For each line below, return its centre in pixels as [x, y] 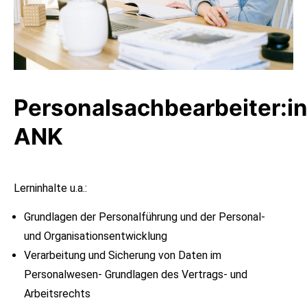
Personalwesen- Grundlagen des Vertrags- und [136, 275]
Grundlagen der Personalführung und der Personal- [145, 217]
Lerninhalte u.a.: [50, 188]
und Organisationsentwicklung [96, 236]
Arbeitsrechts [57, 294]
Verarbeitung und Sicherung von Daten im [123, 256]
